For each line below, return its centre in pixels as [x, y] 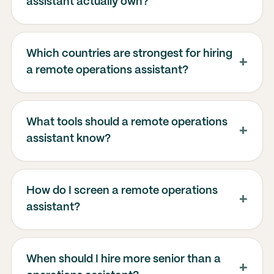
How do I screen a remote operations [122, 191]
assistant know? [68, 139]
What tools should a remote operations [127, 122]
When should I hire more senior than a [123, 259]
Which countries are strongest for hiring [129, 54]
